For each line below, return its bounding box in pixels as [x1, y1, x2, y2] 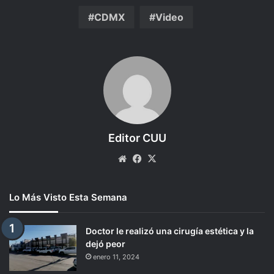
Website [129, 152, 164, 164]
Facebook [144, 152, 186, 164]
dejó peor [86, 238, 125, 249]
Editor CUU [108, 131, 166, 144]
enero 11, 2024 [93, 252, 139, 261]
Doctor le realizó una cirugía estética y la [86, 225, 254, 236]
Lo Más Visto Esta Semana [9, 191, 127, 203]
